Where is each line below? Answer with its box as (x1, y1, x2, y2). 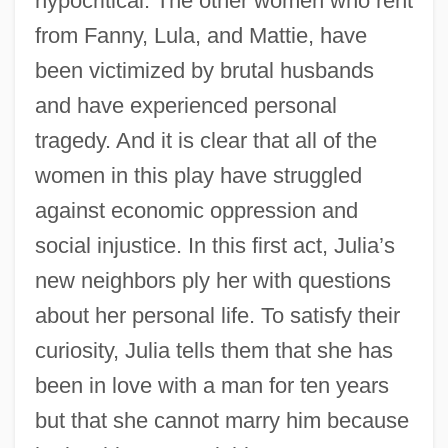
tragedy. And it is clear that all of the (34, 127, 377, 153)
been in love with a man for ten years (34, 372, 389, 398)
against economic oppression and (34, 197, 358, 223)
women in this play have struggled (34, 162, 362, 188)
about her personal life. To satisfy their (34, 302, 400, 328)
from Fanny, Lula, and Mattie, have (34, 22, 367, 48)
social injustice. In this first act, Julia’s (34, 232, 395, 258)
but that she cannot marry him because (34, 407, 409, 433)
